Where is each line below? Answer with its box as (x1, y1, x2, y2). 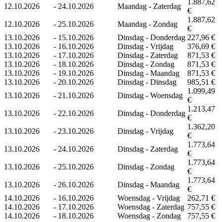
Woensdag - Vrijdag (117, 193, 180, 202)
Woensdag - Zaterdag (117, 202, 184, 211)
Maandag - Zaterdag (117, 1, 181, 10)
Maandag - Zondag (117, 19, 177, 28)
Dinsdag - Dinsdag (117, 77, 176, 86)
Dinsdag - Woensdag (117, 91, 183, 100)
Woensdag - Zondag (117, 211, 181, 220)
